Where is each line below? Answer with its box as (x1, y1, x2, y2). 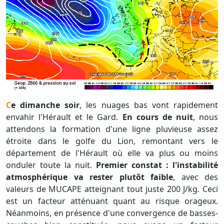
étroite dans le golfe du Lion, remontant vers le (6, 135, 218, 147)
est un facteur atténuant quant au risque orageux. (6, 195, 218, 207)
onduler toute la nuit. (6, 159, 96, 171)
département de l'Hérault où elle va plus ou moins (6, 147, 218, 159)
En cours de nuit (122, 111, 193, 123)
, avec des (173, 171, 218, 183)
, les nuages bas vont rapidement (79, 99, 218, 111)
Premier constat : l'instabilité (96, 159, 218, 171)
